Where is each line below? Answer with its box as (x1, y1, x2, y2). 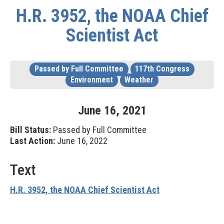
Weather (124, 75, 154, 84)
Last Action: (10, 135, 55, 146)
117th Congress (135, 64, 190, 73)
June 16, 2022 (55, 135, 107, 146)
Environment (70, 75, 113, 84)
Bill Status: (10, 124, 51, 135)
